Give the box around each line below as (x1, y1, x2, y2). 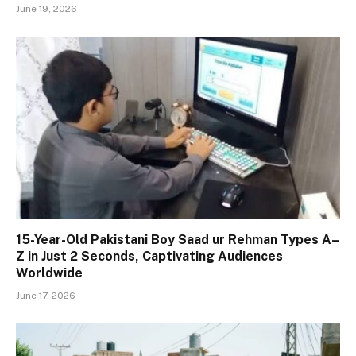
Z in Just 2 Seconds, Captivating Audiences (16, 249, 283, 265)
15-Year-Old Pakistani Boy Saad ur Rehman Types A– (16, 232, 339, 248)
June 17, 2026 (16, 290, 75, 302)
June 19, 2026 (16, 2, 77, 14)
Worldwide (16, 265, 83, 281)
